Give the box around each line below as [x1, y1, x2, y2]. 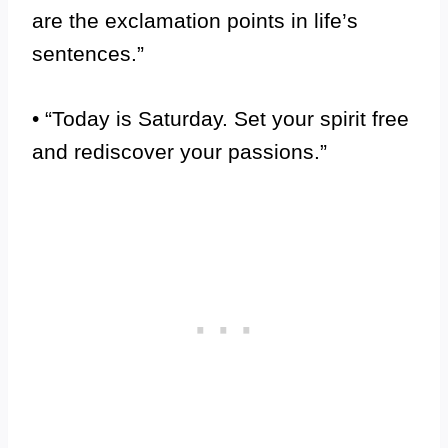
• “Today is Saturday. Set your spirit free [32, 107, 409, 130]
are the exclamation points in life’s [32, 9, 358, 32]
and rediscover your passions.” [32, 140, 327, 163]
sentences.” [32, 42, 144, 65]
